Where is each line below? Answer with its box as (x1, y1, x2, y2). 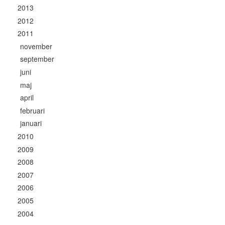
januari (20, 118, 42, 129)
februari (20, 105, 45, 116)
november (20, 41, 52, 51)
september (20, 54, 54, 64)
